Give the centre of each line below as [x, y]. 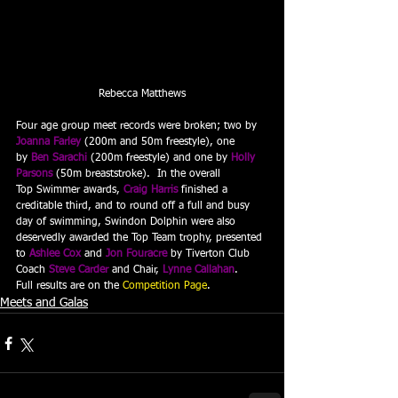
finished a [204, 191]
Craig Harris [151, 191]
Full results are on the [69, 287]
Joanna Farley [48, 143]
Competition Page [165, 287]
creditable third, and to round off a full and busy [135, 207]
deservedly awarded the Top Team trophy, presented [141, 239]
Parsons [34, 175]
